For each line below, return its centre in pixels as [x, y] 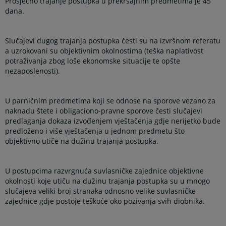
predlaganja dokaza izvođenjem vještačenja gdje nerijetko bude [113, 121]
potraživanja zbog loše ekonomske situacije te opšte [93, 61]
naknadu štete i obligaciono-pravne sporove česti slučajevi [104, 111]
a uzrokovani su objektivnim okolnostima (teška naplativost [104, 50]
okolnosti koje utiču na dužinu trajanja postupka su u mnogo [108, 181]
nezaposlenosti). [33, 71]
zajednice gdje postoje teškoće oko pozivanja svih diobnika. [105, 201]
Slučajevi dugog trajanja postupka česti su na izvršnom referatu [113, 40]
